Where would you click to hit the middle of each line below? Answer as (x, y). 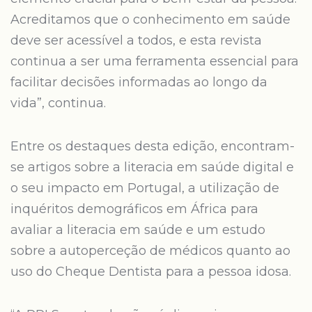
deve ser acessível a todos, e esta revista (136, 40)
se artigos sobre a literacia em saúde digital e (152, 167)
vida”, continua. (60, 103)
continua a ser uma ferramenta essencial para (155, 61)
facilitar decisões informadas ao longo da (139, 82)
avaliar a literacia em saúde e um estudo (138, 230)
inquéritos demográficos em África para (134, 209)
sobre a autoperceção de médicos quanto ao (150, 251)
